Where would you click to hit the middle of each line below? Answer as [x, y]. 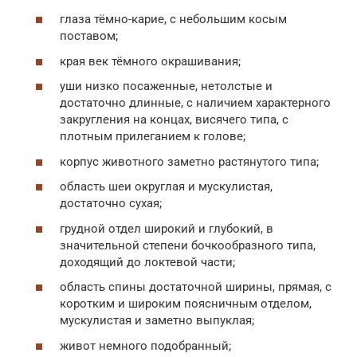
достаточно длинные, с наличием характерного [195, 103]
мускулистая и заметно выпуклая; [157, 320]
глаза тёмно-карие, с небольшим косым [173, 19]
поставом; [89, 36]
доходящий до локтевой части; [147, 262]
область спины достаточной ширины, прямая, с [196, 287]
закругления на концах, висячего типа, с [174, 120]
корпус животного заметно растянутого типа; [189, 161]
